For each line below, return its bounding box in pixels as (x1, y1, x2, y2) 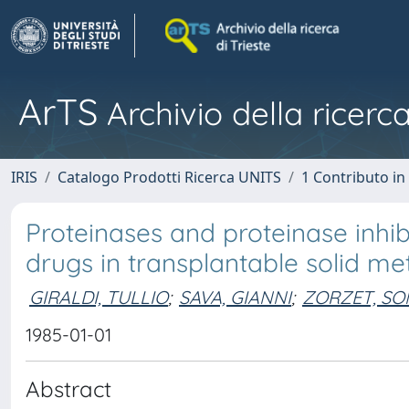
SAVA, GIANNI (179, 285, 291, 309)
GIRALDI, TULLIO (29, 285, 168, 309)
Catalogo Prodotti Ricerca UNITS (58, 167, 281, 187)
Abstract (26, 375, 111, 403)
